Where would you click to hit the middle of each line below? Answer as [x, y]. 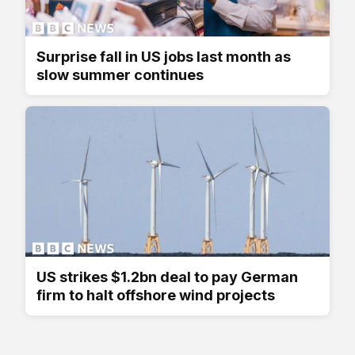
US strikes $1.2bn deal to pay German [167, 277]
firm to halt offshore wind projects [156, 296]
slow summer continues [120, 75]
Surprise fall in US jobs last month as [164, 57]
